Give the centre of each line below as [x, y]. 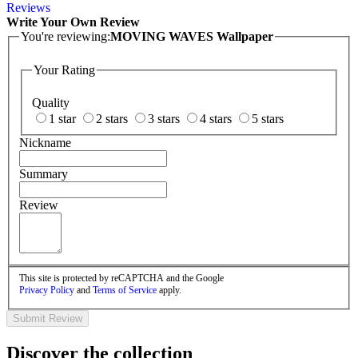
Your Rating [64, 70]
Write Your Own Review [73, 22]
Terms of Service [125, 290]
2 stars [112, 119]
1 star [62, 119]
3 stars [164, 119]
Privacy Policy [47, 290]
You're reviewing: [66, 37]
